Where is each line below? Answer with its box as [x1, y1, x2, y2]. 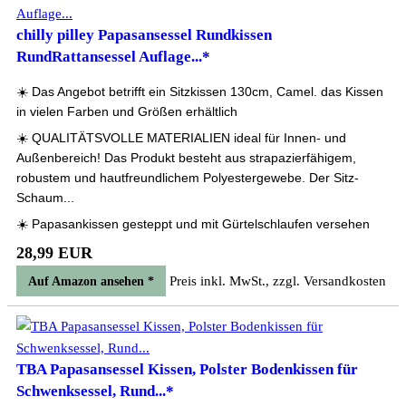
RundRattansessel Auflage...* [16, 48, 210, 65]
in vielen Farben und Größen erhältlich [16, 104, 237, 119]
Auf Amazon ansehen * [28, 275, 154, 288]
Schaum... [16, 190, 74, 205]
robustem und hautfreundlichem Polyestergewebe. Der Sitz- [16, 170, 359, 185]
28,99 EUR [16, 244, 92, 262]
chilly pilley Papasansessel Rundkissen [16, 26, 272, 43]
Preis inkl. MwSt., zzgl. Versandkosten [169, 274, 386, 288]
